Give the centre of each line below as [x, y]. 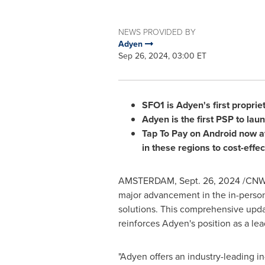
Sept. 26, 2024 [209, 181]
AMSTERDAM [146, 181]
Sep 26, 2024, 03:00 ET [162, 56]
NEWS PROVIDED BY [157, 32]
